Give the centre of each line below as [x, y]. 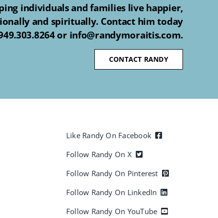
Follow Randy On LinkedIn [112, 192]
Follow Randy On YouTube [112, 211]
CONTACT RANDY [138, 59]
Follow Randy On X [99, 154]
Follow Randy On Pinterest [112, 173]
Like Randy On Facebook [109, 136]
